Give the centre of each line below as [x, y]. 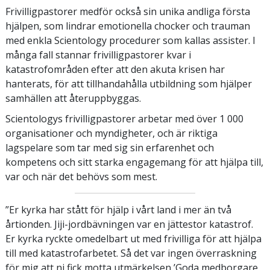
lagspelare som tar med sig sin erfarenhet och [110, 147]
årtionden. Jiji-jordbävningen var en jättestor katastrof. [129, 224]
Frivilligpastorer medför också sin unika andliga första [128, 11]
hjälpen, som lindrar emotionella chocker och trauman [128, 26]
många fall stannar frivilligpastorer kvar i [98, 55]
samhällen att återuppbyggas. [73, 98]
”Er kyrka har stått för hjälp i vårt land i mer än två [118, 209]
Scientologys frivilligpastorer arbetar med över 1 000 [124, 118]
